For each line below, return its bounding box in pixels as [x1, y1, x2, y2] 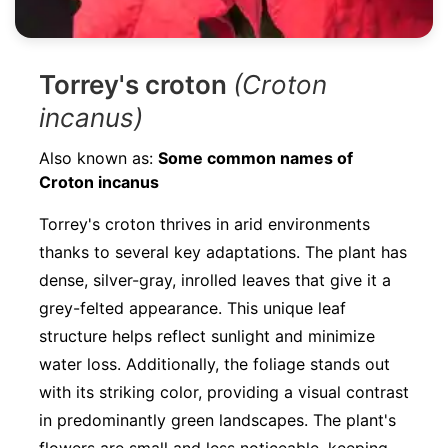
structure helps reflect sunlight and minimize [39, 326, 375, 347]
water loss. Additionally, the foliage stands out [39, 354, 390, 375]
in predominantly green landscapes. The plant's [39, 410, 396, 431]
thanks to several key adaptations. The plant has [39, 242, 407, 263]
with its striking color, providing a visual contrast [39, 382, 409, 403]
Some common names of [158, 148, 353, 169]
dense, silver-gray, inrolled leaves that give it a [39, 270, 391, 291]
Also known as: [39, 148, 158, 169]
